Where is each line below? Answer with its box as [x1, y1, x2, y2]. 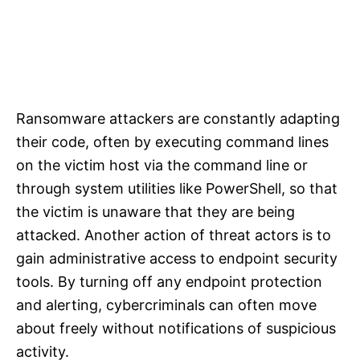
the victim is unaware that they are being [16, 203, 295, 221]
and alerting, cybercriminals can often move [16, 297, 317, 314]
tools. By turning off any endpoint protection [16, 273, 322, 291]
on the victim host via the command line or [16, 157, 308, 174]
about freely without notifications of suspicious [16, 320, 336, 337]
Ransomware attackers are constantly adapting [16, 110, 340, 128]
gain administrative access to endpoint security [16, 250, 337, 268]
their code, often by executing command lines [16, 133, 329, 151]
